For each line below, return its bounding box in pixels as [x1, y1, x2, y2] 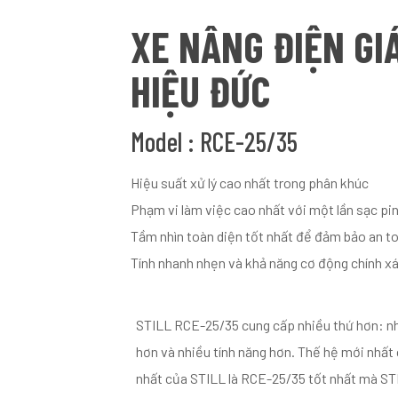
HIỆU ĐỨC [131, 65, 271, 116]
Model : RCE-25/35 [131, 125, 298, 157]
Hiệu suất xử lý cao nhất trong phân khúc [131, 174, 370, 191]
